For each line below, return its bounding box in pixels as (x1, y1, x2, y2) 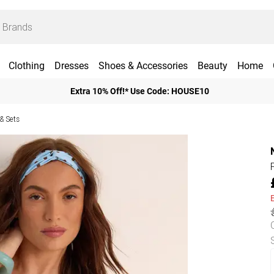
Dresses (54, 60, 89, 72)
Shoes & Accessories (98, 60, 188, 72)
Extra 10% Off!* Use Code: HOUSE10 (70, 86, 209, 96)
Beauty (197, 60, 228, 72)
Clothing (8, 60, 45, 72)
